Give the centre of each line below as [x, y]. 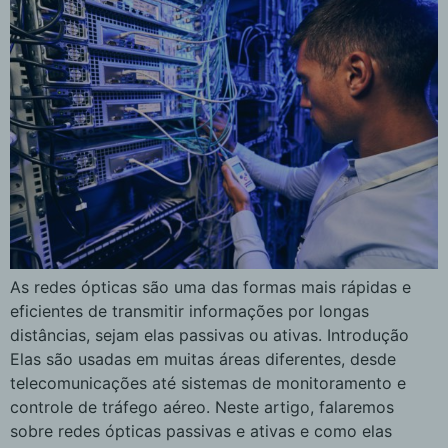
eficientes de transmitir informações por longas [189, 310]
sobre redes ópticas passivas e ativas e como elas [201, 430]
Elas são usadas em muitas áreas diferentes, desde [203, 358]
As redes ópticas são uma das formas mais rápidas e [210, 286]
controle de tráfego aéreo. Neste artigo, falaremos [202, 406]
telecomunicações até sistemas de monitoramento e [208, 382]
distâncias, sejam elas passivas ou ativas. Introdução [209, 334]
